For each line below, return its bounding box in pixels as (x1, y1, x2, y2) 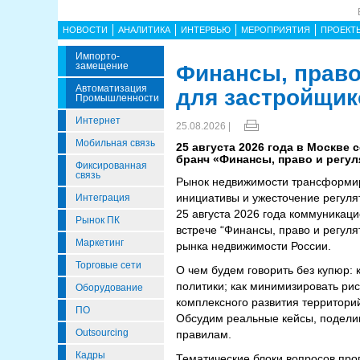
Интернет (76, 115, 121, 126)
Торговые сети (76, 260, 141, 271)
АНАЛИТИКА (118, 25, 170, 35)
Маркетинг (76, 237, 124, 248)
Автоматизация (76, 83, 147, 94)
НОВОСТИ (63, 25, 108, 35)
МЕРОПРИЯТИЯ (241, 25, 310, 35)
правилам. (176, 328, 231, 341)
